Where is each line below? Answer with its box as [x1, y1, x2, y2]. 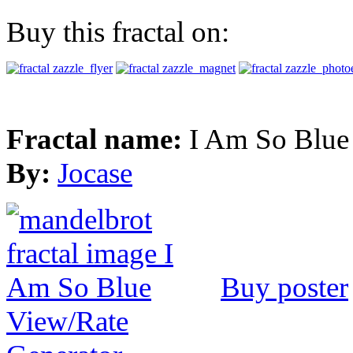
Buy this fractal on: [6, 16, 229, 49]
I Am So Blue [189, 123, 349, 156]
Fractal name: [6, 123, 189, 156]
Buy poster [221, 271, 348, 304]
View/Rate [6, 305, 128, 338]
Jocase [58, 157, 132, 190]
